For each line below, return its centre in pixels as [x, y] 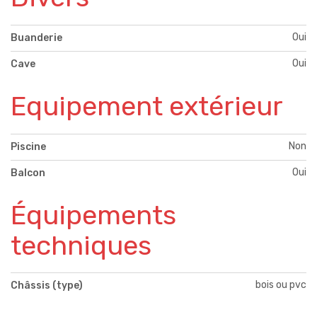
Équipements [93, 215]
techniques [81, 245]
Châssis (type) [47, 286]
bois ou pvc [281, 285]
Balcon [28, 173]
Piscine [28, 146]
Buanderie [36, 38]
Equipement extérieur [147, 106]
